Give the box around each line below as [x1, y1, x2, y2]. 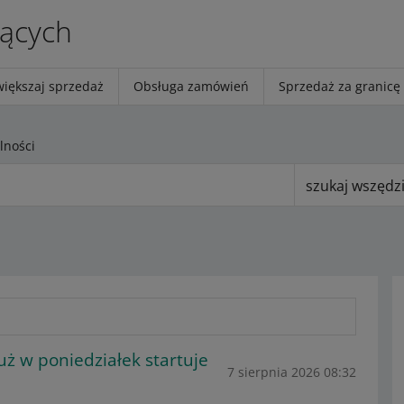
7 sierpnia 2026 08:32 [226, 363, 356, 381]
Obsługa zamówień [133, 78, 249, 95]
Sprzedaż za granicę [279, 78, 400, 95]
